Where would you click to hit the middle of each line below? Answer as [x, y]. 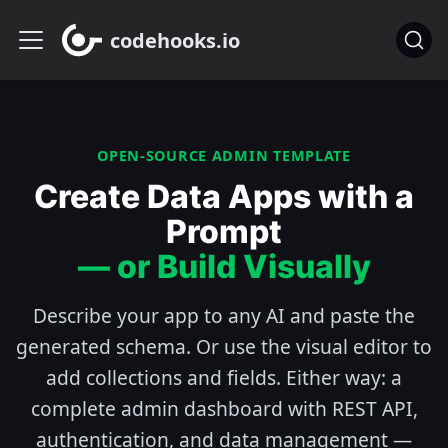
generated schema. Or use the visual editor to [224, 346]
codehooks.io [175, 40]
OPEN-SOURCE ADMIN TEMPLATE [224, 155]
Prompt [224, 231]
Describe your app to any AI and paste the [224, 315]
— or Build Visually [224, 266]
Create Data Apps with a [224, 196]
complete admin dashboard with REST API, [224, 408]
